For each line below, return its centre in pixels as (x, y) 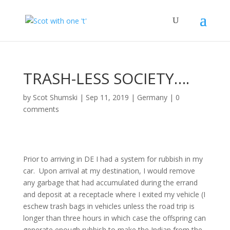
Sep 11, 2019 (107, 97)
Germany (152, 97)
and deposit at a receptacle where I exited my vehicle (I (114, 194)
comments (41, 109)
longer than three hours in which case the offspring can (114, 218)
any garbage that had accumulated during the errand (110, 183)
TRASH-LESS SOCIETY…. (106, 78)
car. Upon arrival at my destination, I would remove (109, 171)
